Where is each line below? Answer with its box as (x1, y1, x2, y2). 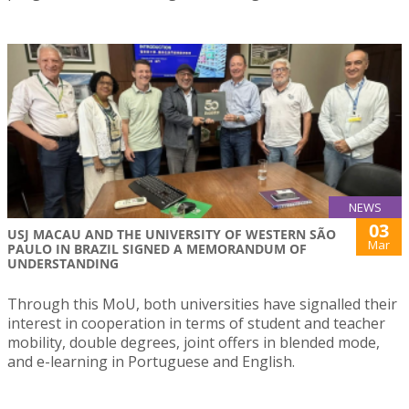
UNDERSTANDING (7, 254, 119, 272)
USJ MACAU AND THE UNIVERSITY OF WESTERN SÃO (7, 225, 336, 243)
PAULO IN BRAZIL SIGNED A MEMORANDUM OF (7, 239, 307, 257)
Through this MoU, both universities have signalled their (7, 293, 397, 314)
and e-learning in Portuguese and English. (7, 351, 299, 372)
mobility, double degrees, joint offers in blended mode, (7, 331, 380, 352)
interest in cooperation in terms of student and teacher (7, 312, 385, 333)
